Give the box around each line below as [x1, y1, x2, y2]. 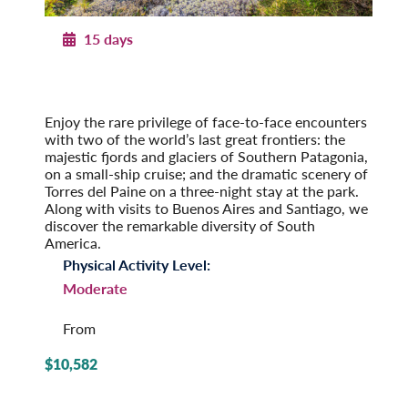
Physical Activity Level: [63, 254, 210, 276]
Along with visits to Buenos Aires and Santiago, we [45, 198, 368, 219]
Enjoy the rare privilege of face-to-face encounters [45, 111, 367, 133]
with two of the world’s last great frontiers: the [45, 128, 345, 150]
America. [45, 232, 101, 254]
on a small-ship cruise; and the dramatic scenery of [45, 163, 368, 185]
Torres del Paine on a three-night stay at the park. [45, 180, 359, 202]
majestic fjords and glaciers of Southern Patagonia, [45, 146, 368, 168]
